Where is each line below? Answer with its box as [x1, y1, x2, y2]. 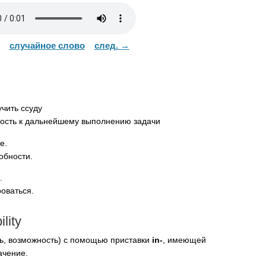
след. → [94, 40, 129, 50]
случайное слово [9, 40, 85, 50]
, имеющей [163, 235, 206, 245]
